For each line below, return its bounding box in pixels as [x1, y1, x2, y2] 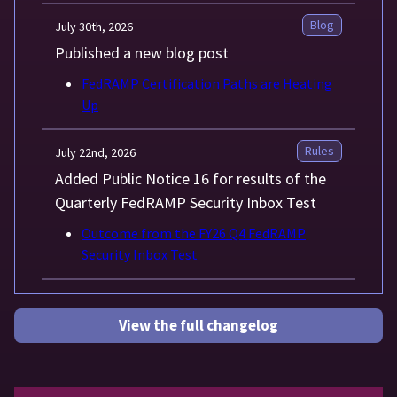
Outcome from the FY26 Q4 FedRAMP [82, 224, 306, 243]
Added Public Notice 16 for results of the [55, 168, 326, 190]
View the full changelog [119, 315, 278, 336]
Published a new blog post [55, 43, 229, 64]
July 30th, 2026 [55, 19, 133, 35]
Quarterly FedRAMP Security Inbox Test [55, 192, 316, 214]
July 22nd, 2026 [55, 144, 136, 161]
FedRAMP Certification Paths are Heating [82, 74, 332, 93]
